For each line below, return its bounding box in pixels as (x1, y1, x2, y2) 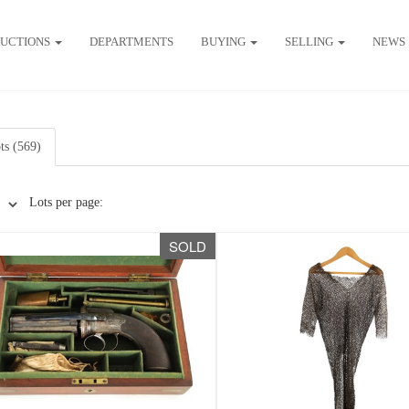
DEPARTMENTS (89, 34, 173, 48)
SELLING (284, 34, 336, 48)
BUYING (200, 34, 248, 48)
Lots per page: (28, 195, 103, 209)
